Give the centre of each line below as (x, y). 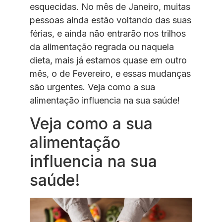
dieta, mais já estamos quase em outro (108, 60)
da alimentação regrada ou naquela (102, 47)
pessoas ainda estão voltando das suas (111, 20)
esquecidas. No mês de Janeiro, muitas (110, 7)
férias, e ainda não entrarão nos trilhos (108, 34)
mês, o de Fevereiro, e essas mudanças (110, 74)
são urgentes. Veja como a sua (92, 87)
